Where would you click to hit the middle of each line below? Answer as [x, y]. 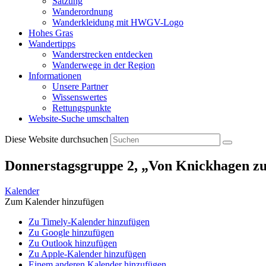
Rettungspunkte [82, 108]
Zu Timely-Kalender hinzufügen [89, 221]
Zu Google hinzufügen [71, 232]
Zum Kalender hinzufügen [54, 201]
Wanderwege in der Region [104, 65]
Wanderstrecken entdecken [102, 54]
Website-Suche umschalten [79, 118]
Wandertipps [52, 44]
